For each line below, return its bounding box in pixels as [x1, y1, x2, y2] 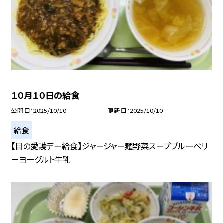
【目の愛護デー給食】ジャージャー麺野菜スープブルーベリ [11, 140, 208, 152]
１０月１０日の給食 [11, 89, 80, 102]
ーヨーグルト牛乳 [11, 153, 71, 166]
